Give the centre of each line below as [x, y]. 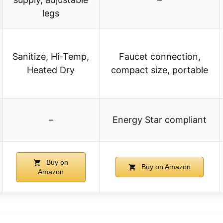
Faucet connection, [160, 57]
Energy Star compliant [160, 120]
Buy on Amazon [165, 167]
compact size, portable [160, 70]
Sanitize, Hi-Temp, [51, 57]
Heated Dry [51, 70]
